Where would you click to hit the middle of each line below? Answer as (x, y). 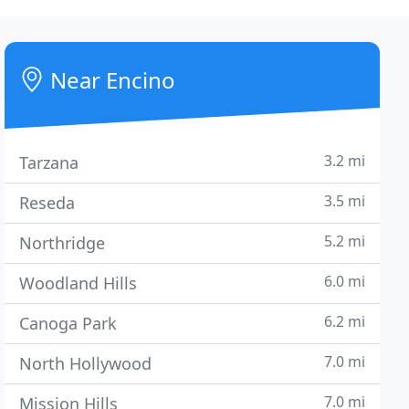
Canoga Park (68, 323)
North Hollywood (86, 363)
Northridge (63, 243)
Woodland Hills (79, 283)
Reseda (47, 203)
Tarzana (49, 163)
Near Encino (110, 80)
